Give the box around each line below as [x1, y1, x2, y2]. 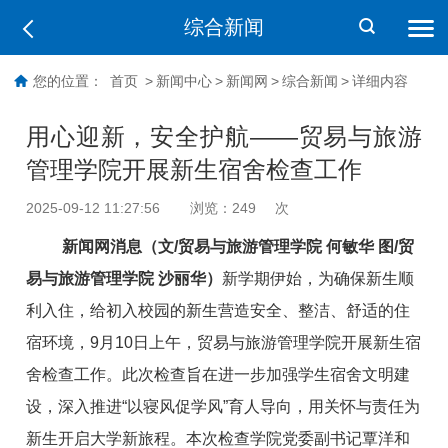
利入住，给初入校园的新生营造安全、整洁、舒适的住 [26, 301, 411, 319]
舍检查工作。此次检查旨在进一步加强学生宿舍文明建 [26, 365, 411, 383]
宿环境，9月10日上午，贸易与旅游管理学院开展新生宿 [26, 333, 422, 351]
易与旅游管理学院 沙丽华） [26, 269, 223, 287]
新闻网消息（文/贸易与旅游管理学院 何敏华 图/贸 [58, 237, 415, 255]
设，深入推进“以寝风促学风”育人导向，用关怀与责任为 [26, 397, 421, 415]
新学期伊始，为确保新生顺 [222, 269, 415, 287]
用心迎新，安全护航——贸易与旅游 [26, 122, 422, 150]
